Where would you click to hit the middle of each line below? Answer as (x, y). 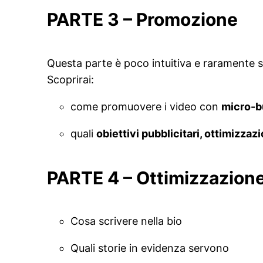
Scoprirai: (70, 79)
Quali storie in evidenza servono (150, 248)
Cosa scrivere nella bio (126, 221)
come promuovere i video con (146, 106)
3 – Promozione (171, 19)
